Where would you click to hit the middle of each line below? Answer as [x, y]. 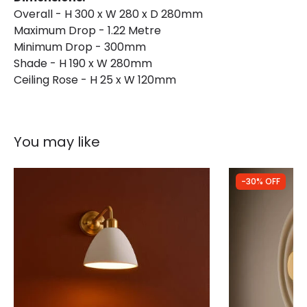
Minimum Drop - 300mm [80, 47]
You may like [57, 142]
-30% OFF [260, 181]
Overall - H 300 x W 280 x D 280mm [108, 14]
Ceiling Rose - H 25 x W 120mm [95, 79]
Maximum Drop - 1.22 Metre [87, 30]
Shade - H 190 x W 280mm [83, 63]
